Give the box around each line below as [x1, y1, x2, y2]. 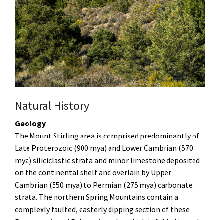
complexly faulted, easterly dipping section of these [15, 204, 190, 214]
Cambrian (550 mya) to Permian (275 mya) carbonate [15, 179, 192, 190]
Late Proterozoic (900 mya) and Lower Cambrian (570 [15, 142, 193, 153]
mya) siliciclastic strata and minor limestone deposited [15, 155, 200, 165]
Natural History [15, 97, 89, 113]
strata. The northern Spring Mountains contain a [15, 192, 178, 202]
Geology [15, 118, 46, 128]
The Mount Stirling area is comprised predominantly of [15, 130, 199, 140]
